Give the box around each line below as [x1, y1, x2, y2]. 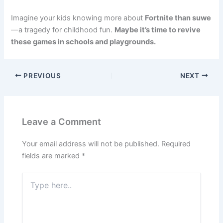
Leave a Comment [22, 116, 102, 127]
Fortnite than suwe [145, 13, 212, 22]
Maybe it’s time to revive [114, 25, 201, 34]
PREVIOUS [21, 71, 61, 80]
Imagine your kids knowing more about [11, 13, 145, 22]
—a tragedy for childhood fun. [11, 25, 115, 34]
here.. [21, 183, 40, 192]
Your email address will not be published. [22, 139, 160, 149]
